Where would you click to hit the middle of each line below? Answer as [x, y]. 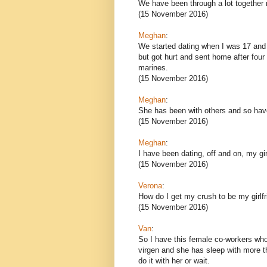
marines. [153, 67]
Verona [150, 185]
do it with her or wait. [174, 260]
